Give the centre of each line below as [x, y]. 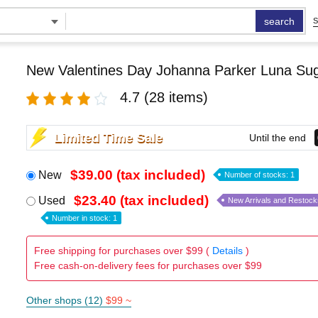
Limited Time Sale [108, 137]
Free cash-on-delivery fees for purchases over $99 [148, 265]
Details [227, 251]
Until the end [277, 137]
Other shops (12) [66, 300]
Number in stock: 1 [84, 218]
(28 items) [176, 97]
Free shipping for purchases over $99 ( [123, 251]
